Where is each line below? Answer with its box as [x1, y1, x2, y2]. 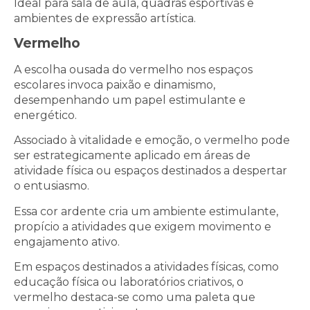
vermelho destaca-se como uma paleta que [14, 291, 255, 304]
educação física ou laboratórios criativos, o [14, 275, 244, 289]
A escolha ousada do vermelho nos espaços [14, 62, 253, 76]
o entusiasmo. [14, 179, 92, 193]
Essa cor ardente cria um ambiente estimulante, [14, 204, 278, 218]
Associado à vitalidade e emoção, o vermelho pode [14, 134, 290, 147]
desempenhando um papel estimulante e [14, 93, 246, 107]
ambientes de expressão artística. [14, 11, 196, 25]
